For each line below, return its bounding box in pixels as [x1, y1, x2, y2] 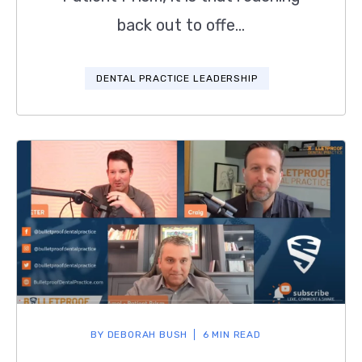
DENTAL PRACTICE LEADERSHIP [96, 73, 258, 85]
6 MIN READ [202, 328, 261, 340]
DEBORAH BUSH [103, 328, 188, 340]
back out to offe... [117, 15, 245, 36]
